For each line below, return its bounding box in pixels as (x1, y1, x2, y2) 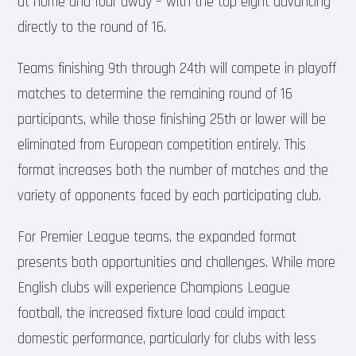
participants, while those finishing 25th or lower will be (17, 110, 327, 129)
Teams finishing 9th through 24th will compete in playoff (17, 59, 337, 78)
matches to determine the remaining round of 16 (17, 84, 293, 103)
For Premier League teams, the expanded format (17, 227, 297, 246)
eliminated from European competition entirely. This (17, 135, 307, 154)
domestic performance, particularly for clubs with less (17, 329, 317, 348)
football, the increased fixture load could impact (17, 304, 286, 323)
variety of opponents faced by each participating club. (17, 186, 322, 205)
